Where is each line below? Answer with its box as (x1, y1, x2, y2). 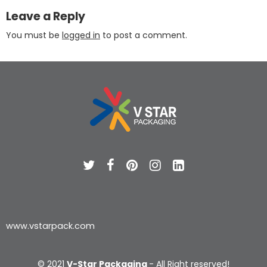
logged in (62, 29, 100, 42)
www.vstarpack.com (6, 220, 95, 232)
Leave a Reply (6, 8, 85, 24)
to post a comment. (100, 29, 187, 42)
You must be (6, 29, 62, 42)
